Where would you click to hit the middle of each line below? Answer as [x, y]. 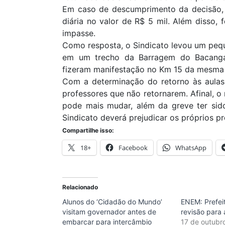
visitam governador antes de [109, 212]
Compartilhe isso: [88, 130]
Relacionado [80, 187]
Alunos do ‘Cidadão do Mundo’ [112, 202]
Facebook [133, 148]
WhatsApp [191, 148]
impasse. [80, 33]
